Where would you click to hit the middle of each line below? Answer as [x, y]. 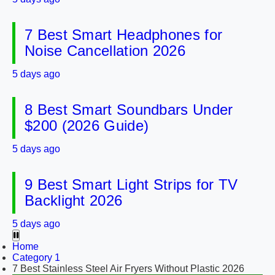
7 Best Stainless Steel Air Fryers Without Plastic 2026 [128, 269]
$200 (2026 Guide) [87, 126]
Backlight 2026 [74, 200]
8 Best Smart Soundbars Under [129, 110]
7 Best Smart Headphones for [124, 35]
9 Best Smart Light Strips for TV [131, 184]
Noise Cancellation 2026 [105, 51]
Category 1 [36, 258]
